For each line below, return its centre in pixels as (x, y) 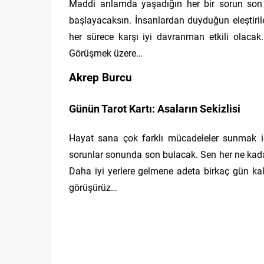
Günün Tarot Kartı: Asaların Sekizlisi (155, 108)
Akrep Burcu (100, 77)
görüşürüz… (93, 187)
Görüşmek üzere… (106, 53)
